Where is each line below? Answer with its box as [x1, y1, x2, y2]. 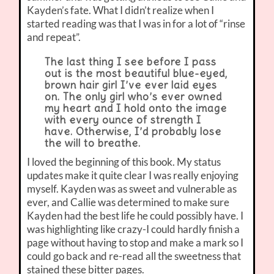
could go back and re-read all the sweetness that [27, 250, 242, 263]
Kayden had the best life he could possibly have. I [27, 209, 244, 223]
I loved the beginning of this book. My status [27, 155, 221, 169]
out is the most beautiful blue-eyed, [44, 67, 228, 81]
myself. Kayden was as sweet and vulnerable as [27, 182, 237, 196]
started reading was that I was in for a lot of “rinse [27, 17, 246, 31]
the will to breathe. [44, 136, 141, 150]
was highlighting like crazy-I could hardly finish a [27, 223, 240, 236]
